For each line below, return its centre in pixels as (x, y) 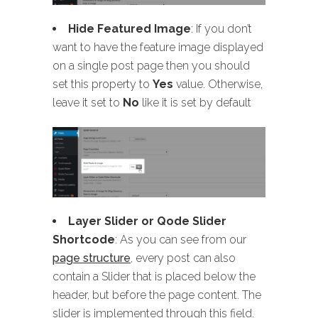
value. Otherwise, (218, 84)
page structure (92, 258)
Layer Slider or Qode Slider (147, 221)
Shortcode (84, 239)
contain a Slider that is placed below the (154, 276)
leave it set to (88, 102)
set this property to (103, 84)
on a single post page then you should (151, 65)
